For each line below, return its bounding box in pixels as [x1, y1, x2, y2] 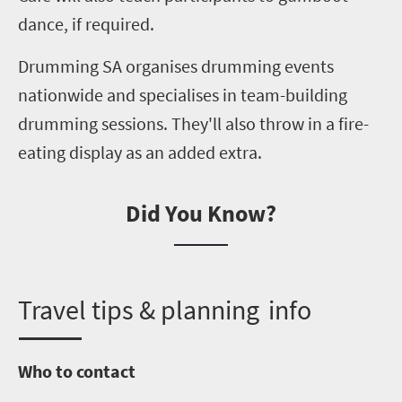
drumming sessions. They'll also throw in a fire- [18, 112, 369, 135]
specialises [139, 83, 219, 106]
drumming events [197, 55, 334, 77]
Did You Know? [126, 198, 276, 228]
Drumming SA [18, 55, 126, 77]
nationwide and [18, 83, 139, 106]
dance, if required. [18, 13, 154, 35]
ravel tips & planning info [31, 293, 311, 327]
